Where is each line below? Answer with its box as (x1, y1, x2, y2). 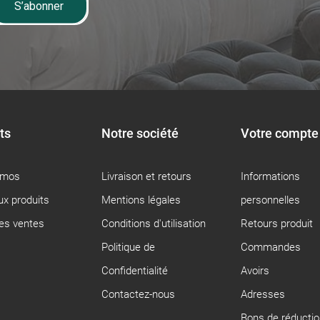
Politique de (101, 240, 155, 254)
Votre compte (240, 125, 319, 141)
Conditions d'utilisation (101, 216, 206, 230)
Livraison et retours (101, 169, 191, 183)
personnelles (240, 193, 300, 206)
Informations (240, 169, 300, 183)
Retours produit (240, 216, 313, 230)
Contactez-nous (101, 287, 175, 301)
